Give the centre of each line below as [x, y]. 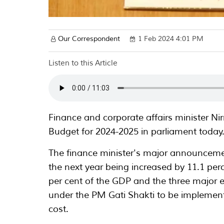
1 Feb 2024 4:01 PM [171, 39]
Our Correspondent [89, 39]
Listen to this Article [83, 63]
